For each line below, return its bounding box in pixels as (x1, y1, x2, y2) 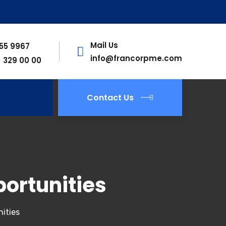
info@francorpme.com (90, 53, 182, 64)
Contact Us (87, 92, 134, 103)
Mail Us (90, 40, 118, 50)
